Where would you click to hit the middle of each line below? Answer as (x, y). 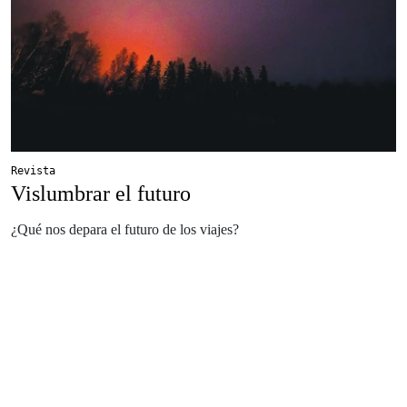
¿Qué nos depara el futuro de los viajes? (125, 229)
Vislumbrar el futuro (101, 193)
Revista (33, 170)
